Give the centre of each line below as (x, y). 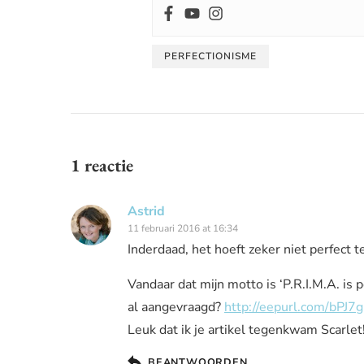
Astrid (146, 212)
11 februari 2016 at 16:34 (183, 229)
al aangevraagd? (176, 308)
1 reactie (102, 166)
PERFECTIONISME (210, 56)
